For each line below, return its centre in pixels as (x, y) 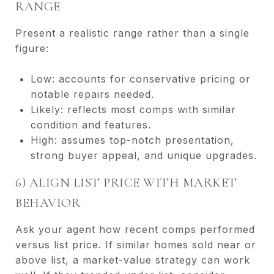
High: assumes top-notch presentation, (132, 140)
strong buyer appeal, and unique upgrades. (143, 155)
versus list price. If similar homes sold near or (136, 244)
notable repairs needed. (92, 94)
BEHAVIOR (48, 202)
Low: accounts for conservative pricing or (140, 79)
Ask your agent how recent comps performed (135, 229)
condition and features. (91, 124)
